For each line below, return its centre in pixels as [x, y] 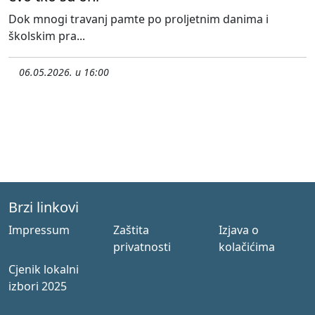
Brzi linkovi [44, 207]
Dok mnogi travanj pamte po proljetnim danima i [139, 19]
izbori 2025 [38, 286]
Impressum [39, 230]
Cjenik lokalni [44, 269]
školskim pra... [47, 36]
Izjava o [238, 230]
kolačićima [246, 246]
